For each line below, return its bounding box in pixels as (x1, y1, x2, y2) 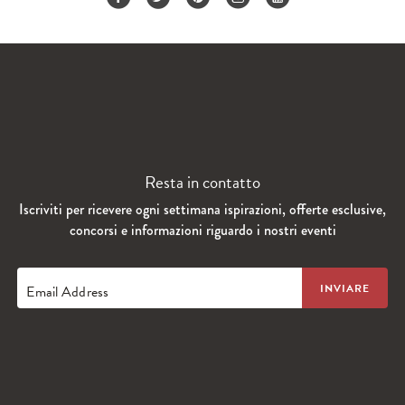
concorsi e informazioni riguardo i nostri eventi (69, 220, 336, 240)
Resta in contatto (145, 168, 260, 195)
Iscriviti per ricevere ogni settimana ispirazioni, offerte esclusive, (19, 199, 386, 220)
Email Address (26, 280, 109, 303)
